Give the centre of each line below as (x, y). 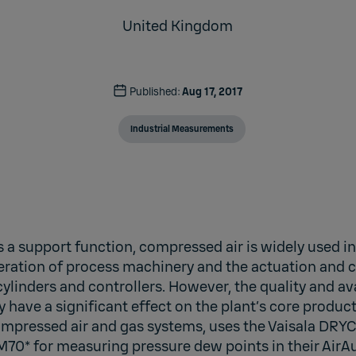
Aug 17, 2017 (212, 91)
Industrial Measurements (182, 129)
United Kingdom (178, 26)
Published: (155, 91)
